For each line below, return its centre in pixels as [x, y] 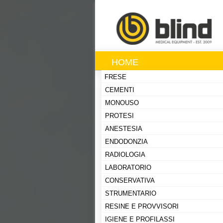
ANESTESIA [124, 129]
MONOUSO [122, 103]
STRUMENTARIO [131, 193]
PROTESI [119, 116]
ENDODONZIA [126, 142]
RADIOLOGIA [125, 155]
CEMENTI [120, 90]
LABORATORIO [128, 167]
